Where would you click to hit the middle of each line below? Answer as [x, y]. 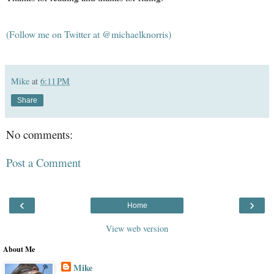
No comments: [39, 134]
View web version [137, 228]
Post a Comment [43, 163]
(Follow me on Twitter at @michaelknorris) [89, 34]
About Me [19, 249]
